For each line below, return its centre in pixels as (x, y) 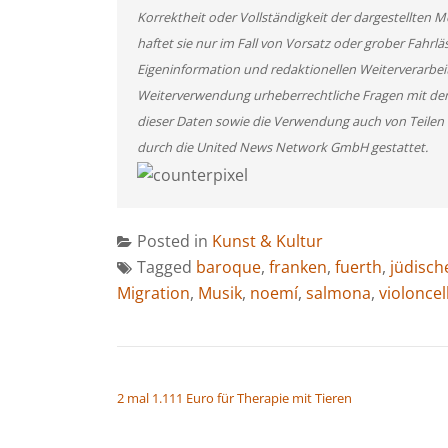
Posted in (174, 240)
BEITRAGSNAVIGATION (211, 372)
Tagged (166, 266)
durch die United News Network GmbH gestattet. (282, 147)
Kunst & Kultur (267, 240)
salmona (338, 292)
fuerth (358, 266)
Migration (153, 292)
